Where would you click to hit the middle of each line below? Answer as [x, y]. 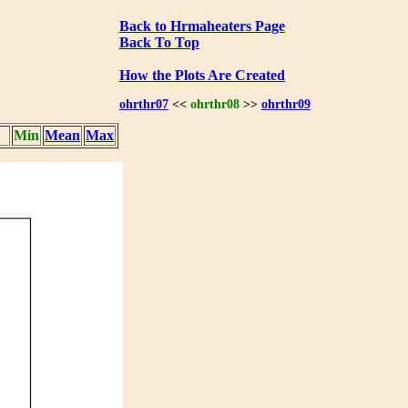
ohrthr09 [286, 104]
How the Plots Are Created [202, 75]
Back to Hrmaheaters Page [202, 25]
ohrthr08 [214, 104]
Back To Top [159, 42]
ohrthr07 [143, 104]
